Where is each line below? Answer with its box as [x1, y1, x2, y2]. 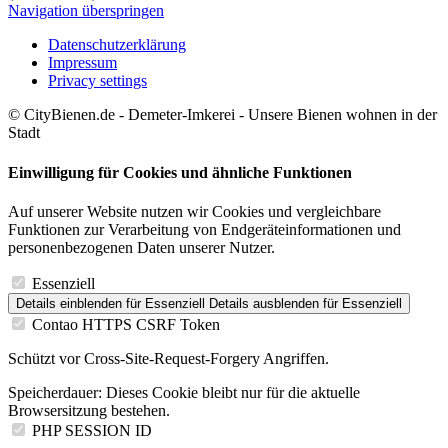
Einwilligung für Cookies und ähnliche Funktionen [8, 163, 352, 181]
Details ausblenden [209, 295, 319, 311]
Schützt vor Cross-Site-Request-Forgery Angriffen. [8, 349, 329, 367]
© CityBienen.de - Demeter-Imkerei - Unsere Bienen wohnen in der [8, 106, 437, 124]
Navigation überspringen [8, 2, 164, 20]
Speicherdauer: [8, 383, 102, 401]
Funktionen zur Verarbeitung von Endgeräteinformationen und [8, 220, 401, 238]
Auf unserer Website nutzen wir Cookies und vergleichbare [8, 202, 381, 220]
